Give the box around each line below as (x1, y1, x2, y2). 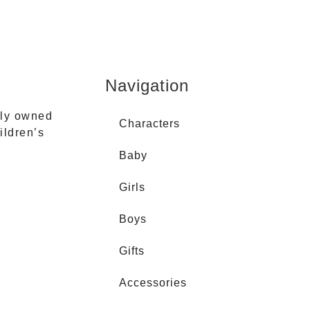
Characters (119, 117, 180, 129)
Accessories (119, 276, 187, 289)
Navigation (105, 75, 189, 95)
